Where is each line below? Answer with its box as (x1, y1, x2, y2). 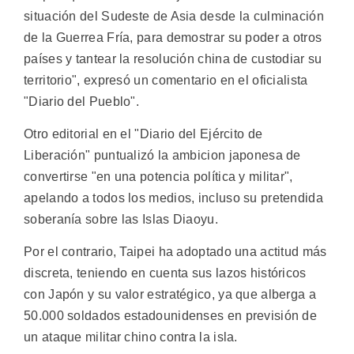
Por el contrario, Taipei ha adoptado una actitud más (24, 245, 327, 259)
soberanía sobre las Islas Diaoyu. (24, 212, 218, 226)
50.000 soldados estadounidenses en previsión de (24, 309, 318, 323)
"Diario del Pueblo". (24, 94, 140, 108)
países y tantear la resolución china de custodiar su (24, 51, 322, 66)
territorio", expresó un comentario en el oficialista (24, 73, 308, 87)
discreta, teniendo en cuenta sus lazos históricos (24, 266, 307, 281)
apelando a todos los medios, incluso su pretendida (24, 190, 323, 205)
